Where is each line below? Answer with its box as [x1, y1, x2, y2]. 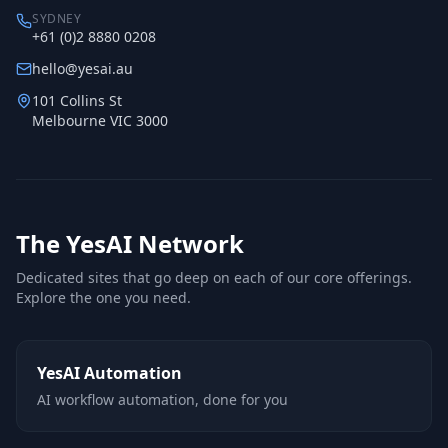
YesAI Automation [37, 362, 182, 384]
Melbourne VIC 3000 [32, 111, 168, 130]
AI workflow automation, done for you [37, 390, 288, 409]
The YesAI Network [16, 227, 244, 260]
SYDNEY [32, 10, 82, 27]
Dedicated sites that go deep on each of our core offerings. [16, 268, 412, 287]
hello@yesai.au [32, 59, 133, 78]
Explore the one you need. [16, 288, 191, 307]
